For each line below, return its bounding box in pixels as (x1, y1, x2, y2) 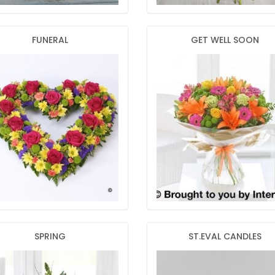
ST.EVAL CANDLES (188, 230, 261, 242)
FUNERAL (31, 33, 68, 46)
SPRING (34, 230, 66, 242)
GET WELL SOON (190, 33, 259, 46)
